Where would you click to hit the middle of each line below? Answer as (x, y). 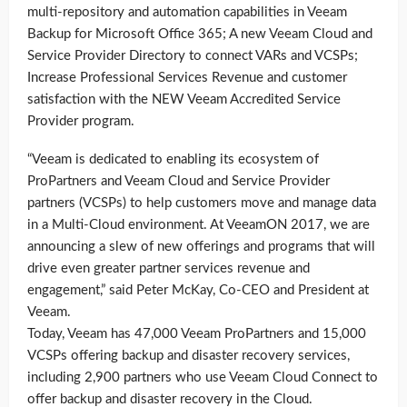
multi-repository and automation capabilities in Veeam (187, 12)
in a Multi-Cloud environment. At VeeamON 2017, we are (199, 224)
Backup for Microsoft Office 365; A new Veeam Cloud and (200, 34)
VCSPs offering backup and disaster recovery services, (189, 355)
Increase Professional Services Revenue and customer (187, 77)
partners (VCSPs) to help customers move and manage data (202, 203)
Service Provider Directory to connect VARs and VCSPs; (193, 55)
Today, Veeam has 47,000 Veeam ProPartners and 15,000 (197, 333)
